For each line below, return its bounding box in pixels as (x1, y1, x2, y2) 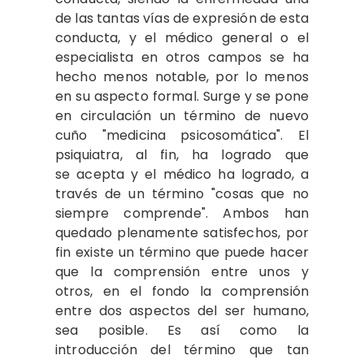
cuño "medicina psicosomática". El (55, 125, 309, 145)
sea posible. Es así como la (55, 320, 309, 340)
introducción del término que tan (55, 340, 309, 359)
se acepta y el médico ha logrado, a (55, 164, 309, 184)
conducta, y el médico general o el (55, 28, 309, 47)
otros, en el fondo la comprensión (55, 281, 309, 301)
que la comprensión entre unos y (55, 262, 309, 281)
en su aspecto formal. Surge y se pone (55, 86, 309, 106)
